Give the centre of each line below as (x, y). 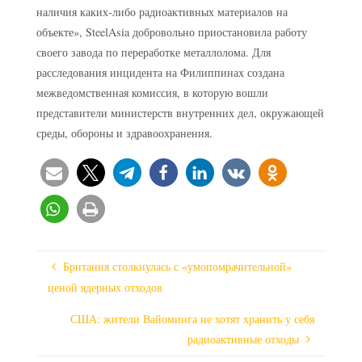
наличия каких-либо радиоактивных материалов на (162, 11)
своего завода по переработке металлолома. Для (153, 52)
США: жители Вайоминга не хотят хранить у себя (192, 319)
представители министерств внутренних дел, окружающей (180, 112)
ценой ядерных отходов (105, 287)
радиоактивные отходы (244, 339)
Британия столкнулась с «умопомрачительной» (177, 266)
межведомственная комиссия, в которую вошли (152, 92)
